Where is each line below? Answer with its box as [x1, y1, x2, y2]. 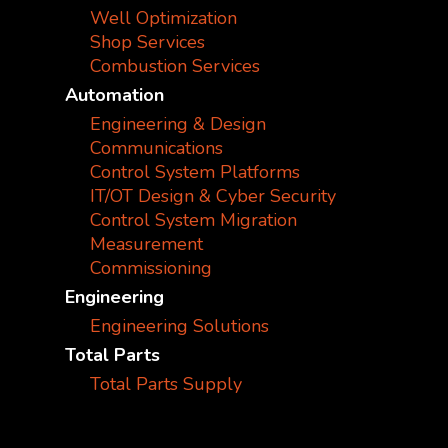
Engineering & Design [90, 112, 267, 137]
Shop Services [90, 30, 206, 55]
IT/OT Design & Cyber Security [90, 184, 337, 209]
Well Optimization [90, 6, 238, 31]
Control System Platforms [90, 160, 301, 185]
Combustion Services [90, 54, 261, 79]
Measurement [90, 232, 204, 257]
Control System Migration [90, 208, 298, 233]
